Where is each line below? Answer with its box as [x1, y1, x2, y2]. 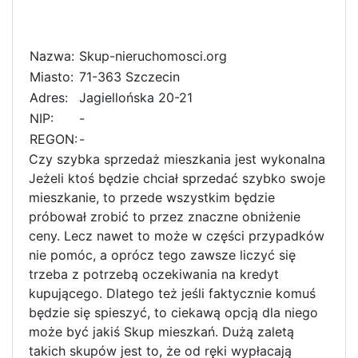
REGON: [30, 130, 78, 147]
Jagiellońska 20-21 [79, 89, 193, 105]
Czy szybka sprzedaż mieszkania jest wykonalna [29, 150, 325, 167]
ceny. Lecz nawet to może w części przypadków [29, 227, 324, 244]
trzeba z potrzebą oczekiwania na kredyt [29, 265, 279, 282]
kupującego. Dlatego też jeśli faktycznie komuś [29, 284, 316, 301]
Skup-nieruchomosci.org [79, 47, 227, 64]
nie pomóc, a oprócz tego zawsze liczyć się [29, 246, 296, 263]
